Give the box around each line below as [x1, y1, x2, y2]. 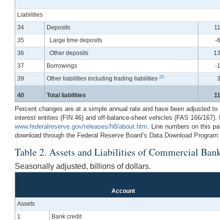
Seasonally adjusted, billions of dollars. [15, 162, 151, 171]
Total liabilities [47, 92, 86, 99]
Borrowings [47, 62, 78, 70]
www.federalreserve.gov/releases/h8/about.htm [15, 123, 147, 131]
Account [111, 188, 135, 195]
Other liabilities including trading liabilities [47, 75, 160, 82]
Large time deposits [50, 37, 102, 44]
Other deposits [50, 50, 88, 57]
